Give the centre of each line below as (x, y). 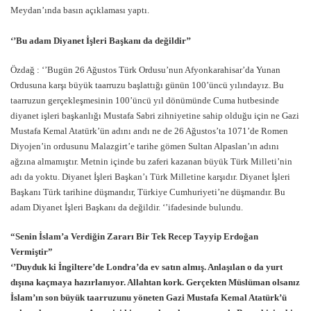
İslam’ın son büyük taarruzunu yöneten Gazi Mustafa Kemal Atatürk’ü (149, 297)
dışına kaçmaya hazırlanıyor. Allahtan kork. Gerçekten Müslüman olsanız (155, 282)
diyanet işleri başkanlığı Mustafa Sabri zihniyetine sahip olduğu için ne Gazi (155, 116)
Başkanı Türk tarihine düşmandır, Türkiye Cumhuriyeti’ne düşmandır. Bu (148, 192)
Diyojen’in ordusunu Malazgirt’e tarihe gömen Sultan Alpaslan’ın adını (145, 146)
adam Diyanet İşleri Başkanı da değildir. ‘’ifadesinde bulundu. (127, 207)
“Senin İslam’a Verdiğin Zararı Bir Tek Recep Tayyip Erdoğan (134, 236)
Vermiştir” (32, 252)
